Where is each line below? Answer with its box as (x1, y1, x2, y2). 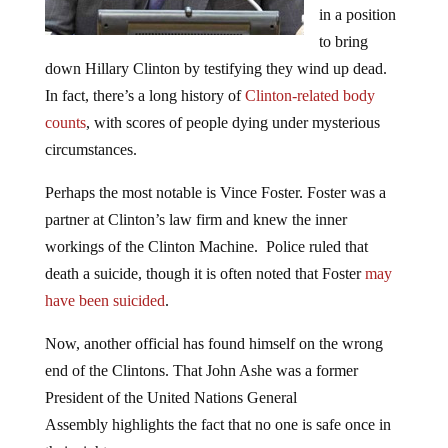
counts (44, 113, 86, 131)
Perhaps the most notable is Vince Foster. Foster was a (44, 183, 386, 201)
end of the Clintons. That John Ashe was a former (44, 361, 358, 379)
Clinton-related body (244, 86, 375, 104)
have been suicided (44, 291, 165, 309)
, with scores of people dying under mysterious (85, 113, 380, 131)
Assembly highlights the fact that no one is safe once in (44, 415, 391, 433)
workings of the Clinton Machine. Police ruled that (44, 237, 368, 255)
